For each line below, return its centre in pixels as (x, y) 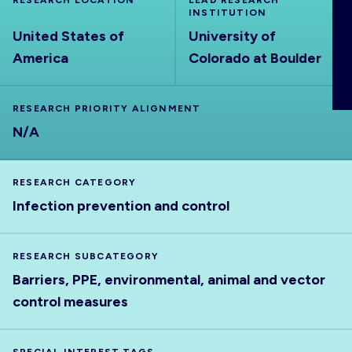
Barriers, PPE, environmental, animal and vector (169, 280)
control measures (70, 302)
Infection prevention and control (121, 206)
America (40, 58)
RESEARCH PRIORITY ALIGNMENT (107, 108)
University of (232, 36)
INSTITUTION (228, 13)
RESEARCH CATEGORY (75, 182)
